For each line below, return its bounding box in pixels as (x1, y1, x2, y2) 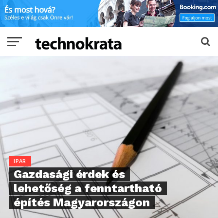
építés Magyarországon (13, 196, 150, 210)
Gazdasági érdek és (13, 167, 125, 182)
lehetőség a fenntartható (13, 182, 162, 196)
